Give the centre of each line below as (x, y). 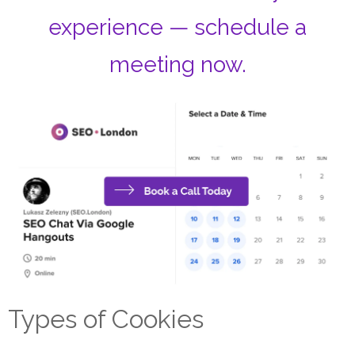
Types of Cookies (106, 319)
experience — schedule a (177, 27)
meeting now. (177, 65)
